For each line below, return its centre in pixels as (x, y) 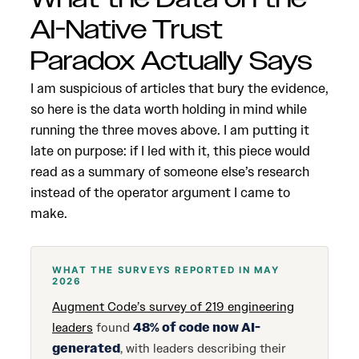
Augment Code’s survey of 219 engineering (173, 307)
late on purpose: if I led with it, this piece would (170, 151)
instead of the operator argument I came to (160, 192)
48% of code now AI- (197, 328)
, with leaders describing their (203, 349)
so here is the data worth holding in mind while (169, 109)
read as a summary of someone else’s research (170, 171)
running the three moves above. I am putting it (170, 130)
